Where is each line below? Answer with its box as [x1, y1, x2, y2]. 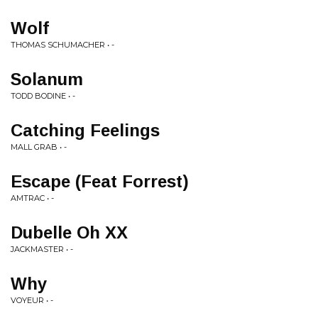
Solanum [11, 70, 83, 89]
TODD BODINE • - [11, 91, 75, 101]
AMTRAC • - [11, 193, 54, 203]
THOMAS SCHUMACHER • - [11, 40, 114, 50]
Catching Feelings [11, 121, 160, 140]
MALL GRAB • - [11, 142, 67, 152]
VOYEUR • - [11, 295, 53, 305]
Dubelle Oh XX [11, 223, 128, 242]
